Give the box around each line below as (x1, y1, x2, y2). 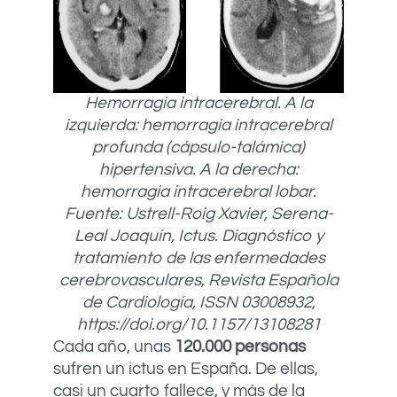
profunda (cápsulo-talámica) (92, 138, 305, 157)
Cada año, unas (53, 338, 175, 356)
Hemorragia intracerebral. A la (84, 94, 313, 113)
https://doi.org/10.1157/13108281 (76, 315, 321, 334)
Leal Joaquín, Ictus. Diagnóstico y (74, 227, 323, 245)
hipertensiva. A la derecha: (98, 160, 299, 179)
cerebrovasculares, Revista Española (58, 271, 339, 290)
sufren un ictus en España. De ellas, (53, 360, 318, 378)
